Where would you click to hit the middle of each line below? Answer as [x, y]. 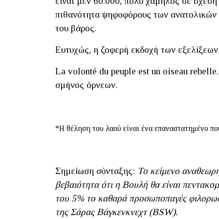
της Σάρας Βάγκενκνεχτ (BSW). [117, 212]
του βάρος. [76, 28]
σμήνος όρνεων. [86, 85]
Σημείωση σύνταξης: [96, 171]
